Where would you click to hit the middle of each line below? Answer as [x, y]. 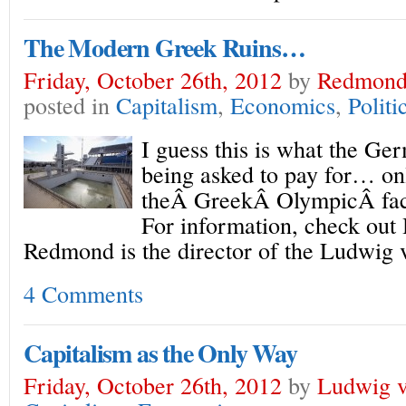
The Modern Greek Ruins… [164, 48]
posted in [70, 105]
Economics [283, 105]
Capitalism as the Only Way [160, 353]
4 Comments [83, 293]
